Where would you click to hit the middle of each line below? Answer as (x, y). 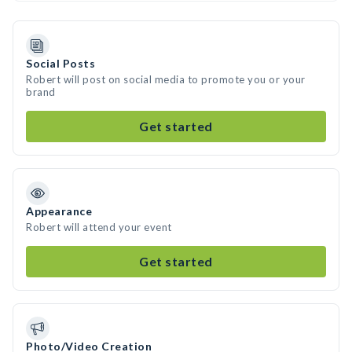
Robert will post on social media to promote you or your (166, 79)
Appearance (59, 211)
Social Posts (60, 63)
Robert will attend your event (99, 227)
